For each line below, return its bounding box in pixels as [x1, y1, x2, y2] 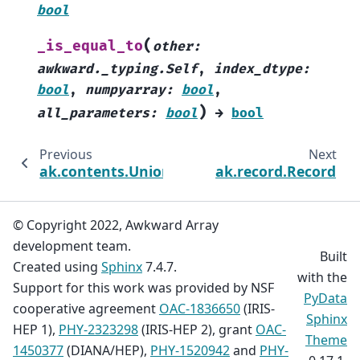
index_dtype [214, 61, 302, 78]
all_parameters [37, 105, 149, 122]
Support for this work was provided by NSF [13, 279, 274, 297]
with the [297, 268, 347, 287]
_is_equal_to [37, 38, 143, 55]
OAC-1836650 [159, 300, 240, 318]
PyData [304, 289, 347, 308]
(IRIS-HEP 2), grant [138, 321, 256, 339]
